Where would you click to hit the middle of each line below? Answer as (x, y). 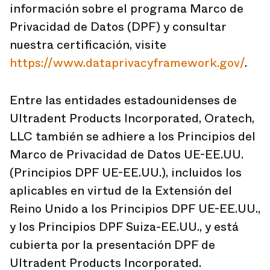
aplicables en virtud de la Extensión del (121, 191)
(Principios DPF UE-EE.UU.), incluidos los (126, 173)
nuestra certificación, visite (88, 45)
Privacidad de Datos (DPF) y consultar (118, 27)
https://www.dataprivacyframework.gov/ (127, 63)
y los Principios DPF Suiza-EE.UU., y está (124, 227)
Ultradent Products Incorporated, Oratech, (132, 118)
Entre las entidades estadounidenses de (123, 100)
